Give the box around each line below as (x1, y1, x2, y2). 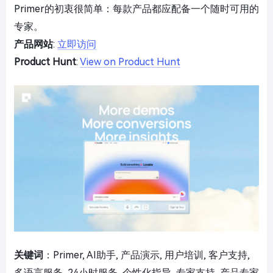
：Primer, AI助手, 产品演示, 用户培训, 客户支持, (43, 249, 250, 261)
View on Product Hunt (80, 55, 180, 68)
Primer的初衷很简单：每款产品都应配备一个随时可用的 (14, 2, 259, 15)
